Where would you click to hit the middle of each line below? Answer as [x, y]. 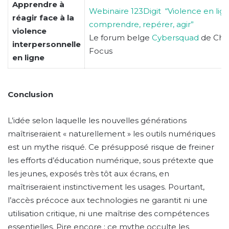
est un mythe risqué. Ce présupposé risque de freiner [111, 147]
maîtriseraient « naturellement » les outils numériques [111, 133]
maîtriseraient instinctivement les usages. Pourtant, [106, 187]
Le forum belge [120, 38]
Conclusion [31, 94]
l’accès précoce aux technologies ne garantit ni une [108, 200]
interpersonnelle [46, 44]
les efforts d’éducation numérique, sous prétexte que [111, 160]
